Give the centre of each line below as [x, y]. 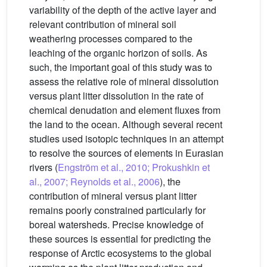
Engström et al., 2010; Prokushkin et [134, 167]
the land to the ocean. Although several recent [126, 124]
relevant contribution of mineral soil [103, 24]
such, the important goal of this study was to [121, 67]
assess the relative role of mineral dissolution [124, 81]
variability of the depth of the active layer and [123, 10]
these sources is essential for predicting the [120, 239]
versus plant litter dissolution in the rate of [116, 96]
